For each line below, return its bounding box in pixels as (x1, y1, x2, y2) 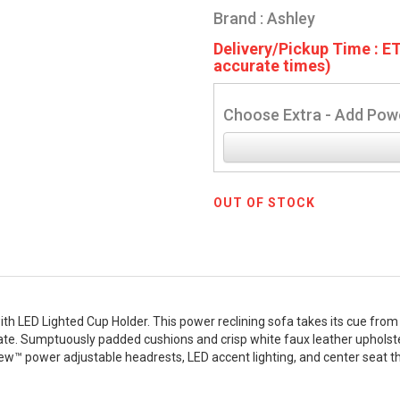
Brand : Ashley (213, 9, 315, 28)
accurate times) (213, 56, 331, 75)
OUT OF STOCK (213, 196, 315, 210)
